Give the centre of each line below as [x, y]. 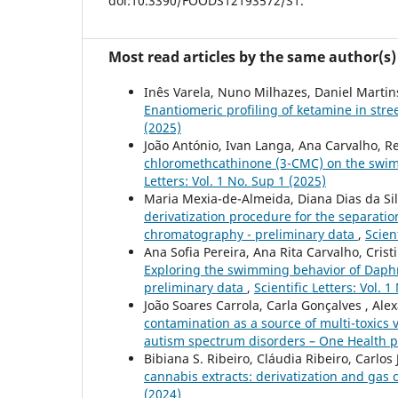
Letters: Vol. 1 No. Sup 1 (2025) [235, 181]
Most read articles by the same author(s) [252, 57]
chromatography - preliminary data [251, 235]
